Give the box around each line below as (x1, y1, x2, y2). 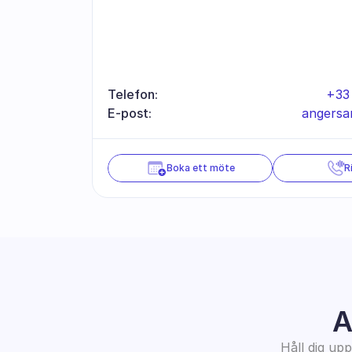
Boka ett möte (166, 162, 235, 174)
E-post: (108, 105, 152, 121)
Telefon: (108, 86, 158, 102)
